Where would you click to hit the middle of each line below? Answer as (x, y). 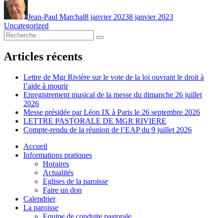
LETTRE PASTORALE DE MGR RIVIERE (95, 121)
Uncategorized (26, 26)
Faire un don (62, 190)
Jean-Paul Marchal (56, 17)
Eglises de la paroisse (75, 182)
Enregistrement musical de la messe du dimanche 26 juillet (113, 95)
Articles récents (43, 57)
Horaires (56, 164)
